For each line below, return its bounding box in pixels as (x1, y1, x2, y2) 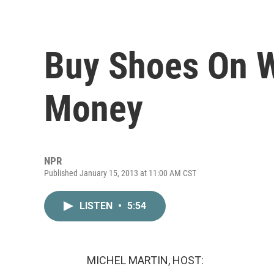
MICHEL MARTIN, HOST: (87, 253, 204, 267)
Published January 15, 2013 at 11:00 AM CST (44, 168, 196, 178)
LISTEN (80, 199, 115, 212)
